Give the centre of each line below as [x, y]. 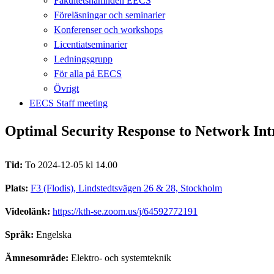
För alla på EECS [88, 73]
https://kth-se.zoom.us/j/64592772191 [125, 211]
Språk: [20, 234]
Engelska [54, 234]
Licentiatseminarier [91, 44]
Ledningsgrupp [83, 59]
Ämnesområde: [38, 257]
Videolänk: [29, 211]
